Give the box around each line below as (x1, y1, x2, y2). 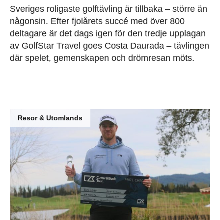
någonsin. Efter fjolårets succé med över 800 (10, 16, 185, 27)
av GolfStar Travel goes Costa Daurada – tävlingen (10, 41, 209, 51)
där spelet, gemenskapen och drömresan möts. (10, 53, 194, 63)
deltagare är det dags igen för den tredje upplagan (10, 28, 206, 39)
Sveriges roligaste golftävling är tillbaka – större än (10, 4, 207, 14)
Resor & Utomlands (18, 114, 82, 122)
